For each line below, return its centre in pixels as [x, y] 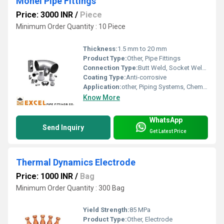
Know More [101, 97]
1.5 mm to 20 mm [142, 48]
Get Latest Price [168, 131]
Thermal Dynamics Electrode [76, 162]
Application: [102, 86]
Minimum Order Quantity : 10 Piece [71, 27]
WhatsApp [166, 120]
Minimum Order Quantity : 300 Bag [70, 188]
